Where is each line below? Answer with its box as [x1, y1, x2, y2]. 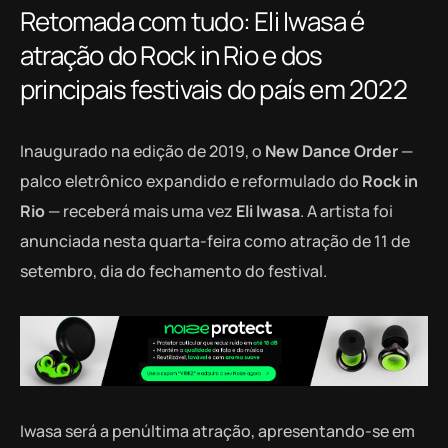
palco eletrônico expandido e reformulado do [20, 169, 362, 192]
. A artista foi [300, 199, 393, 222]
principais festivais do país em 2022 [20, 70, 407, 107]
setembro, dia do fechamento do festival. [20, 259, 327, 282]
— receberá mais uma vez [45, 199, 236, 222]
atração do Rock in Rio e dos [20, 36, 323, 73]
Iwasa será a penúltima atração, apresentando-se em [20, 420, 415, 443]
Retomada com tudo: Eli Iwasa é [20, 2, 365, 39]
